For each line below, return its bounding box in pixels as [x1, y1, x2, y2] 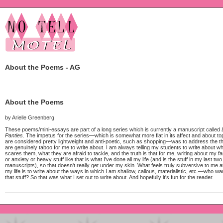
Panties [5, 132, 23, 138]
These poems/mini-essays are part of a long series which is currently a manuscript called [5, 126, 222, 132]
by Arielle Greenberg [5, 114, 54, 120]
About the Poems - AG [5, 63, 80, 71]
